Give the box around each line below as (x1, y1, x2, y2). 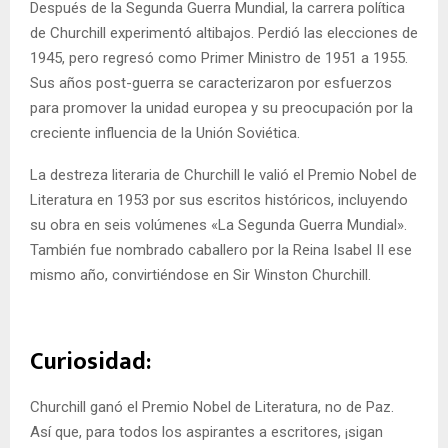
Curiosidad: (30, 341, 151, 382)
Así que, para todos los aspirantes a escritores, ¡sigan (30, 422, 383, 441)
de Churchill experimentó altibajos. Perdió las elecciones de (30, 23, 418, 42)
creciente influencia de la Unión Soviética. (30, 123, 300, 142)
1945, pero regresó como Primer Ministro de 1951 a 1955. (30, 48, 408, 67)
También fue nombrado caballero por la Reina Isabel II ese (30, 240, 412, 259)
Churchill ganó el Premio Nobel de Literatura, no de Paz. (30, 397, 394, 416)
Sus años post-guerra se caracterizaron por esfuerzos (30, 73, 392, 92)
